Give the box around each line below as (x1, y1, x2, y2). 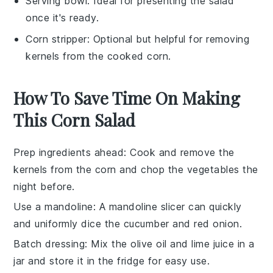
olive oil (130, 237, 167, 250)
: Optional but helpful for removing (87, 32, 250, 45)
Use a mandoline (13, 200, 93, 213)
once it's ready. (26, 11, 99, 24)
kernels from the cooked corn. (26, 49, 171, 62)
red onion (194, 217, 239, 230)
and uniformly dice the (13, 217, 124, 230)
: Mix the (85, 237, 131, 250)
